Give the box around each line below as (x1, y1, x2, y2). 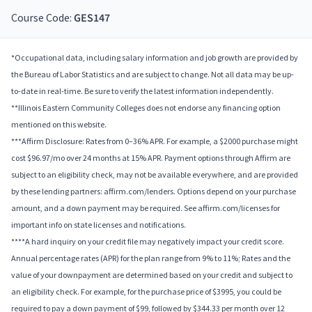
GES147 (74, 10, 110, 26)
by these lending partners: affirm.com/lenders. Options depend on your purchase (11, 186, 296, 197)
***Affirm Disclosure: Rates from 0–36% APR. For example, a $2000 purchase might (11, 136, 298, 147)
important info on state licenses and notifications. (11, 219, 186, 231)
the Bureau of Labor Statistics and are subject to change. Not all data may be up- (11, 69, 294, 80)
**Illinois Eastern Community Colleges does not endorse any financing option (11, 102, 281, 114)
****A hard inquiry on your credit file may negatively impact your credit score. (11, 236, 284, 247)
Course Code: (11, 10, 74, 25)
